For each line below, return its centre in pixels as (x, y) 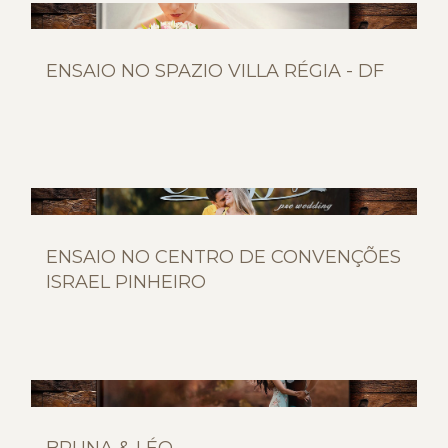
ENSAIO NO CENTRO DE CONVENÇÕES (223, 256)
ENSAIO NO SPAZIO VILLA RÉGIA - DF (215, 71)
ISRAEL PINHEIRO (126, 281)
